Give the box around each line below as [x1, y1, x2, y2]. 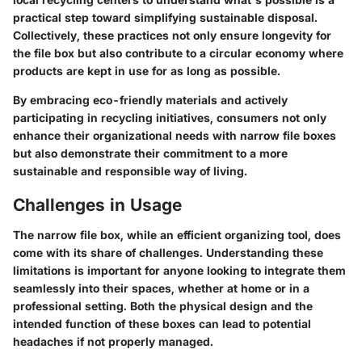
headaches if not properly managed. [13, 335, 213, 349]
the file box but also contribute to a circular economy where [13, 45, 343, 60]
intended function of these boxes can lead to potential [13, 317, 311, 331]
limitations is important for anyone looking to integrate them [13, 263, 346, 278]
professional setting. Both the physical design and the [13, 299, 313, 314]
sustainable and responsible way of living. [13, 163, 247, 178]
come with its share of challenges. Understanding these [13, 246, 323, 260]
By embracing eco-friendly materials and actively [13, 92, 288, 107]
